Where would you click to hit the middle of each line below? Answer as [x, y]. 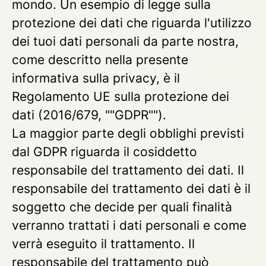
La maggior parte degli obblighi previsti [128, 133]
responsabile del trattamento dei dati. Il [128, 170]
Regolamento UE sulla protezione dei [121, 96]
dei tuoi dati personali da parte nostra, [125, 41]
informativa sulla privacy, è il [96, 78]
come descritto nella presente [100, 60]
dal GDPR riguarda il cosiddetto [104, 152]
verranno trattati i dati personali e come [129, 225]
